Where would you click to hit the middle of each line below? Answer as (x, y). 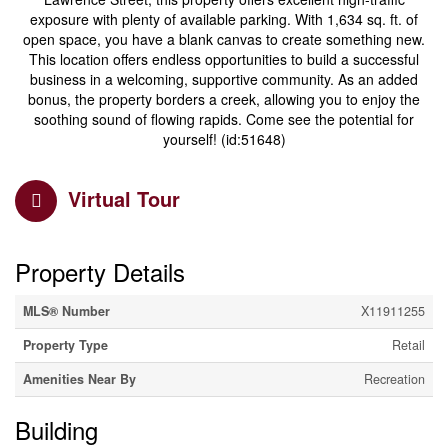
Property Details (100, 272)
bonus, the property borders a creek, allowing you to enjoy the (224, 99)
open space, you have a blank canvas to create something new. (224, 39)
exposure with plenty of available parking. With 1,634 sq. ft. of (224, 19)
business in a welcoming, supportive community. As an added (224, 79)
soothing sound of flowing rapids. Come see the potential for (224, 119)
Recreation (394, 379)
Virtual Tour (124, 199)
